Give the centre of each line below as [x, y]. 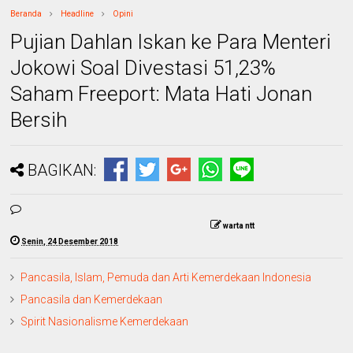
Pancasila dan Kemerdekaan [92, 299]
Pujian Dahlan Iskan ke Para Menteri [171, 41]
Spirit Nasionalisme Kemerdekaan [105, 321]
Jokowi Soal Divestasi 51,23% [143, 67]
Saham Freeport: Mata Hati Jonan [162, 93]
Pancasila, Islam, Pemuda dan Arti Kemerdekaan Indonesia [166, 277]
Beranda [26, 13]
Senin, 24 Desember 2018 [70, 241]
